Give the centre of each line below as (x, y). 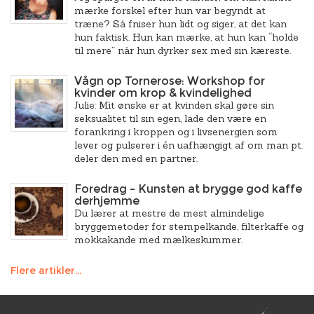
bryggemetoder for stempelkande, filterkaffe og (189, 226)
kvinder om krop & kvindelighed (163, 93)
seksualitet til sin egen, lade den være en (170, 118)
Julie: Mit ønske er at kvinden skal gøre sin (174, 105)
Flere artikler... (46, 271)
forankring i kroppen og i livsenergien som (176, 132)
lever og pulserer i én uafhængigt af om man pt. (189, 145)
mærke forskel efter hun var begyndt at (170, 11)
